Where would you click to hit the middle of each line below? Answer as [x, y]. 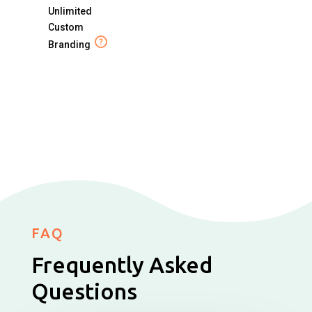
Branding [69, 44]
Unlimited [70, 11]
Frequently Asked [122, 264]
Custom [65, 27]
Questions [84, 291]
